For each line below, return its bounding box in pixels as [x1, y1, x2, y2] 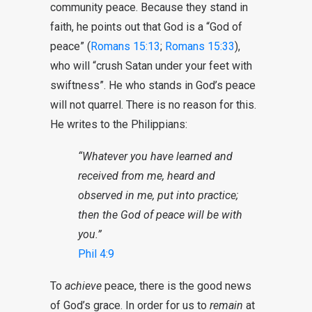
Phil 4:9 [78, 247, 114, 260]
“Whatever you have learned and [78, 150, 233, 163]
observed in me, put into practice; [78, 189, 238, 202]
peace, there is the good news [102, 279, 251, 292]
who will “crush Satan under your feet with [50, 59, 252, 72]
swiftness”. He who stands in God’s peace [50, 79, 256, 92]
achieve [65, 279, 102, 292]
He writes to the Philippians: [50, 118, 187, 131]
